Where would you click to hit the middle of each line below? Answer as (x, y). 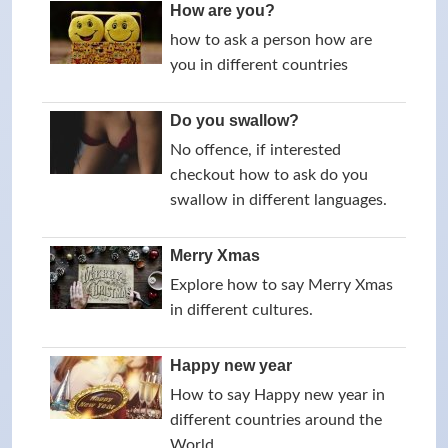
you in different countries (259, 65)
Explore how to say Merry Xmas (281, 285)
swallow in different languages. (278, 200)
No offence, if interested (255, 150)
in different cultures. (241, 310)
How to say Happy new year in (277, 395)
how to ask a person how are (271, 40)
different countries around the (276, 420)
